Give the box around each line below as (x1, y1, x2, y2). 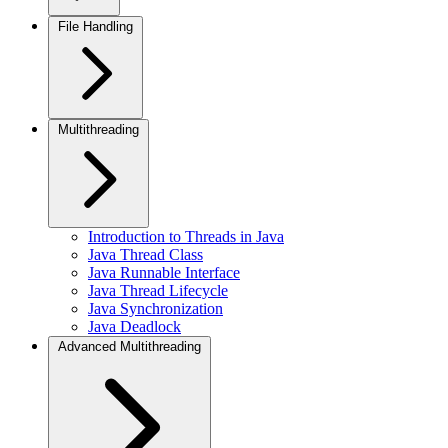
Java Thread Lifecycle (88, 282, 228, 299)
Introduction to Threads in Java (88, 228, 284, 245)
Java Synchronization (88, 300, 223, 317)
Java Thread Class (88, 246, 203, 263)
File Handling (58, 19, 133, 34)
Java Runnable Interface (88, 264, 240, 281)
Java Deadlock (88, 318, 181, 335)
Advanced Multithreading (58, 339, 201, 354)
